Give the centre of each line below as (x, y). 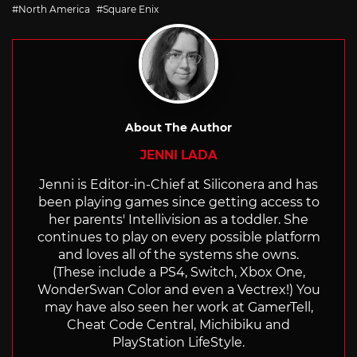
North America (54, 9)
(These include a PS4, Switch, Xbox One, (178, 272)
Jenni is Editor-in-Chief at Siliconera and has (178, 184)
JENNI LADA (178, 155)
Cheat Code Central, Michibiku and (178, 324)
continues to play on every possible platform (178, 237)
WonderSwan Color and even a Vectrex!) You (178, 289)
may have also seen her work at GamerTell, (178, 307)
